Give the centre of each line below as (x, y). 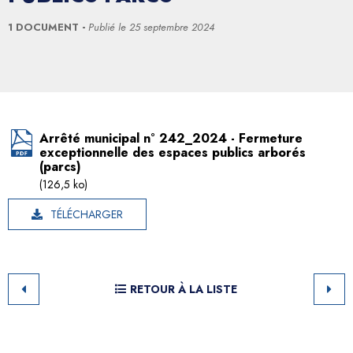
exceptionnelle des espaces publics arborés (173, 152)
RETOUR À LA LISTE (183, 289)
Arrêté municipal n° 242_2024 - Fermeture (171, 138)
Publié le (109, 27)
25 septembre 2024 (172, 27)
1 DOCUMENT (45, 27)
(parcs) (60, 166)
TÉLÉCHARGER (87, 214)
